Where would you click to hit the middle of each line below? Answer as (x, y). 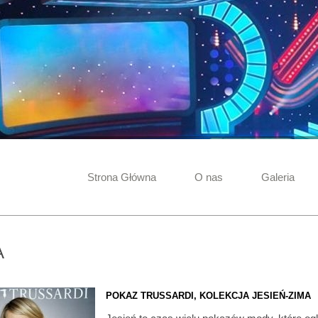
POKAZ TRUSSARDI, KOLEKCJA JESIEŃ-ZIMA (208, 296)
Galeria (278, 177)
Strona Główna (122, 177)
